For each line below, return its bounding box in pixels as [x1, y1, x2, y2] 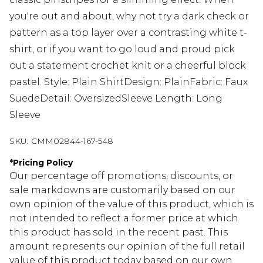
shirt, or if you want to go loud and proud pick [9, 43, 235, 55]
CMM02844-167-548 [31, 135, 113, 146]
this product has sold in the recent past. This [9, 226, 228, 238]
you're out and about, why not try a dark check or [9, 10, 249, 22]
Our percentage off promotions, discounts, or [9, 170, 233, 181]
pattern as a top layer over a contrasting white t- [9, 26, 247, 38]
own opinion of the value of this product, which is [9, 198, 254, 210]
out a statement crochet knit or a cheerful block [9, 59, 246, 71]
